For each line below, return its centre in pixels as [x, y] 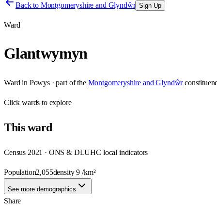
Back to [28, 5]
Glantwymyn [46, 54]
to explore [56, 102]
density [65, 172]
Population [20, 172]
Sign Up [150, 6]
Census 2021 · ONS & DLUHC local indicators [76, 152]
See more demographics [42, 189]
